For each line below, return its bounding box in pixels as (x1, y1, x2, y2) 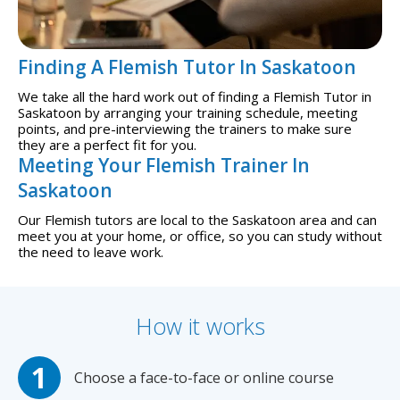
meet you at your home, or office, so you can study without (18, 226, 382, 245)
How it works (135, 310, 265, 341)
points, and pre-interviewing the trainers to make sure (18, 119, 352, 137)
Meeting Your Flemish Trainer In (18, 152, 310, 178)
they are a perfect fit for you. (18, 135, 196, 154)
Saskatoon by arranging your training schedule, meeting (18, 103, 358, 121)
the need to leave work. (18, 242, 163, 261)
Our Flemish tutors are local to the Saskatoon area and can (18, 210, 377, 229)
